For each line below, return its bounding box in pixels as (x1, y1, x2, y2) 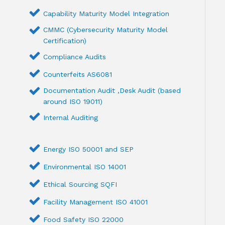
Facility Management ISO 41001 (43, 198, 148, 206)
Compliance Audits (43, 53, 106, 61)
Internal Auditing (43, 114, 98, 122)
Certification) (43, 37, 87, 45)
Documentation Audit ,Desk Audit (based (43, 86, 181, 95)
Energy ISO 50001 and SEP (43, 145, 134, 154)
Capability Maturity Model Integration (43, 10, 170, 18)
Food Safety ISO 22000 (43, 215, 124, 224)
